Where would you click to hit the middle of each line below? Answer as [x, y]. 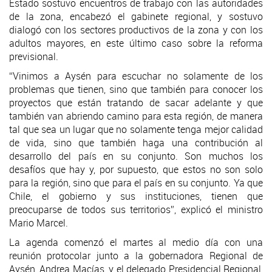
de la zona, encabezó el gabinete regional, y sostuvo [136, 16]
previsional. [34, 56]
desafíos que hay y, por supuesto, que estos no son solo [136, 169]
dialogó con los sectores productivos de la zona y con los [136, 29]
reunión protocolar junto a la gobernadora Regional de [136, 255]
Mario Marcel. [39, 223]
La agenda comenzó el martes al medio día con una [136, 242]
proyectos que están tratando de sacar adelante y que [136, 102]
